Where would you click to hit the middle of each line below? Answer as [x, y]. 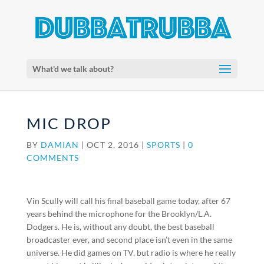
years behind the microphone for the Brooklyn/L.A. [119, 214]
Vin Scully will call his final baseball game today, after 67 [128, 201]
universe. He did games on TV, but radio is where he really [131, 253]
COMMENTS [52, 158]
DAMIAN [60, 145]
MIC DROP [69, 123]
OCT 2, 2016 [113, 145]
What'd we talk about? [73, 69]
